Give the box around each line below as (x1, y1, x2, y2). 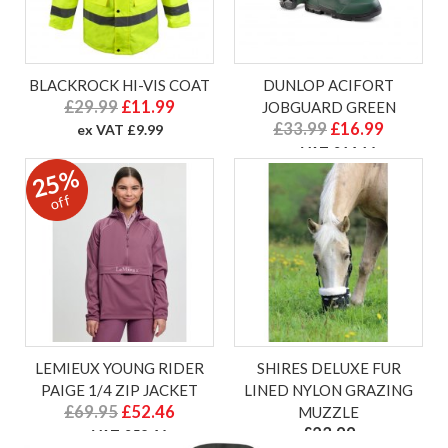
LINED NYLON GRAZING (244, 381, 413, 400)
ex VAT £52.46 (72, 426, 167, 444)
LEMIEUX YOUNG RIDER (35, 359, 204, 378)
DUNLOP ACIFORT (263, 76, 394, 95)
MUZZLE (298, 403, 359, 422)
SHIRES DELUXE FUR (256, 359, 401, 378)
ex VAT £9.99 (76, 121, 163, 139)
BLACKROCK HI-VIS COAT (29, 76, 210, 95)
